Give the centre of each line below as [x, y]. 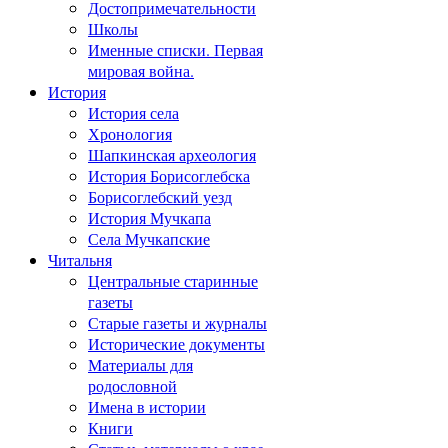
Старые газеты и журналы [177, 322]
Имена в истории [147, 406]
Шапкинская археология [172, 154]
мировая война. [141, 70]
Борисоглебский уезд [160, 196]
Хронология [130, 133]
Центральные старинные [173, 280]
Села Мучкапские [149, 238]
